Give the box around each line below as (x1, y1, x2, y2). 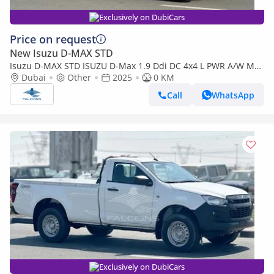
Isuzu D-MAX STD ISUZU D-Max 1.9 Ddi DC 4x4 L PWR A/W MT (10, 60, 259, 72)
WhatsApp (212, 89, 254, 101)
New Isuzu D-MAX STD (10, 46, 113, 60)
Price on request (10, 32, 96, 46)
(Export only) (10, 72, 61, 83)
